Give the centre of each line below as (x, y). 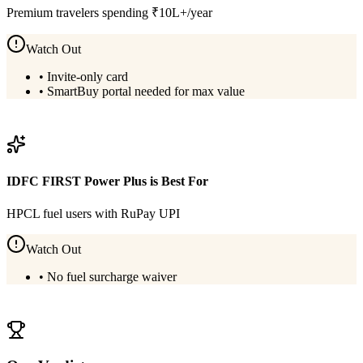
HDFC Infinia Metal (90, 127)
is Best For (177, 181)
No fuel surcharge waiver (112, 276)
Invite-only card (88, 77)
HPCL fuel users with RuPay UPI (93, 213)
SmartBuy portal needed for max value (146, 91)
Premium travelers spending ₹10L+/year (109, 13)
